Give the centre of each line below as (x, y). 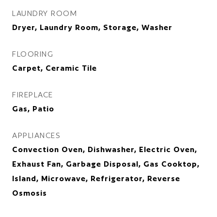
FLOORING (33, 54)
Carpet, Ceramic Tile (54, 68)
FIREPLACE (33, 95)
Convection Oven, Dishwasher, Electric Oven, (105, 149)
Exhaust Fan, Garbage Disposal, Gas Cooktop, (106, 164)
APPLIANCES (36, 135)
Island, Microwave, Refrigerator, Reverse (96, 178)
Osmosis (30, 193)
